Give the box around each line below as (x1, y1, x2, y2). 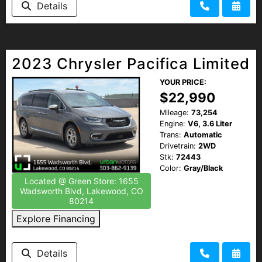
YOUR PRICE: (160, 77, 206, 87)
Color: (160, 163, 181, 173)
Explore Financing (16, 212, 95, 225)
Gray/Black (184, 163, 223, 173)
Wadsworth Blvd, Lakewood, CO (19, 185, 143, 196)
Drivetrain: (160, 141, 196, 150)
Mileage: (160, 108, 189, 117)
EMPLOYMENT (18, 40, 73, 49)
